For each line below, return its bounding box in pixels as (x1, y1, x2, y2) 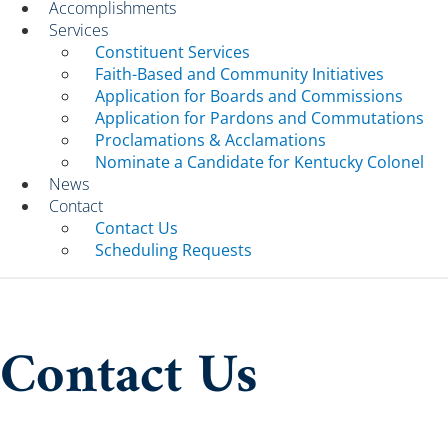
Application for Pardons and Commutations (95, 107, 424, 129)
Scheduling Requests (95, 239, 252, 261)
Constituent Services (95, 41, 250, 63)
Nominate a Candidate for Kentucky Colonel (95, 151, 424, 173)
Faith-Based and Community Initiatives (95, 63, 384, 85)
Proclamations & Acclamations (95, 129, 326, 151)
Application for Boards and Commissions (95, 85, 403, 107)
